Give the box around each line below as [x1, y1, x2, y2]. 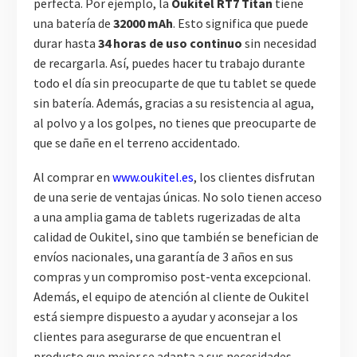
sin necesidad [242, 35, 316, 52]
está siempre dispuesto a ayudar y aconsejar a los [33, 308, 298, 324]
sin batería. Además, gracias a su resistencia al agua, [33, 95, 314, 112]
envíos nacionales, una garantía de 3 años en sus [33, 248, 293, 265]
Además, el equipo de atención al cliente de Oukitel [33, 288, 309, 304]
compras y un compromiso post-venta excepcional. [33, 268, 311, 284]
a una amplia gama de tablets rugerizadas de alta [33, 208, 300, 225]
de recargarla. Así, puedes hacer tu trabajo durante [33, 55, 305, 72]
